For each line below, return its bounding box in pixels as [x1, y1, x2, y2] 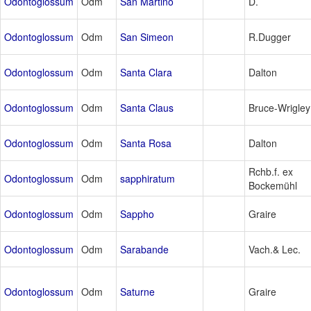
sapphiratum [120, 171, 175, 186]
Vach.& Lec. [249, 242, 301, 257]
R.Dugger [249, 30, 291, 44]
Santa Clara [120, 65, 172, 80]
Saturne [120, 285, 155, 299]
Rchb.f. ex [249, 165, 293, 179]
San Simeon [120, 30, 174, 44]
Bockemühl [249, 178, 297, 193]
